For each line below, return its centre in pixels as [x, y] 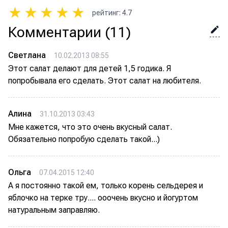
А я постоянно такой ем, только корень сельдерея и [106, 185]
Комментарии [55, 32]
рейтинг [106, 12]
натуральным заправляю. [54, 210]
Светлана [27, 55]
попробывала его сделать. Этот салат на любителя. [105, 80]
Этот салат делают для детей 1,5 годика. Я [90, 68]
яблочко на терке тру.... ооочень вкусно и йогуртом [103, 197]
